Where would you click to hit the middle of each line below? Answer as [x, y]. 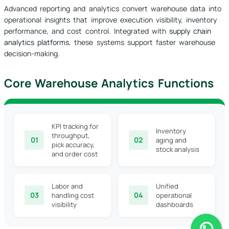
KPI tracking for [75, 127]
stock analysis [177, 150]
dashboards [174, 205]
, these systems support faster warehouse [142, 42]
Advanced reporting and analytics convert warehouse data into [113, 9]
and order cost [75, 154]
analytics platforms [37, 42]
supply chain [190, 31]
